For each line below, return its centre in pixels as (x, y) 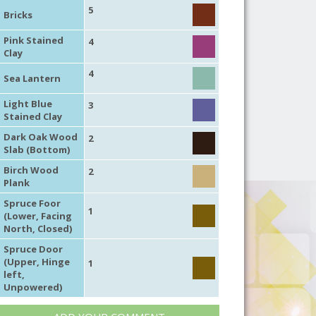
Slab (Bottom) (36, 149)
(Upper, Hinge (36, 261)
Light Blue (28, 103)
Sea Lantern (32, 78)
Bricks (18, 14)
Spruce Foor (32, 203)
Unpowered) (32, 287)
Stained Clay (32, 116)
